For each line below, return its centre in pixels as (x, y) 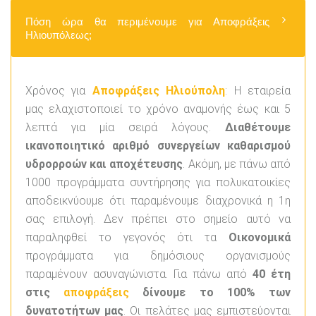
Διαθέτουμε (258, 127)
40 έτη (269, 274)
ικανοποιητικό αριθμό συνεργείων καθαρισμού (158, 145)
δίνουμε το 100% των (210, 292)
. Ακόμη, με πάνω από (237, 164)
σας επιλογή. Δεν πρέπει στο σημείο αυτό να (158, 219)
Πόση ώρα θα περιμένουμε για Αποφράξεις (147, 21)
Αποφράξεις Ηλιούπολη (159, 90)
